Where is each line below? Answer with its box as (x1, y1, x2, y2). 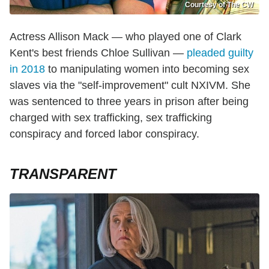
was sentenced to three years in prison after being (10, 95, 249, 107)
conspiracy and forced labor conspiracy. (10, 128, 199, 140)
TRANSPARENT (10, 166, 116, 182)
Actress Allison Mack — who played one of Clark (10, 31, 241, 43)
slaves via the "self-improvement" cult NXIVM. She (10, 79, 250, 91)
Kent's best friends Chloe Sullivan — (10, 47, 187, 59)
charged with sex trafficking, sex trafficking (10, 112, 212, 124)
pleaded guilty (187, 47, 253, 59)
